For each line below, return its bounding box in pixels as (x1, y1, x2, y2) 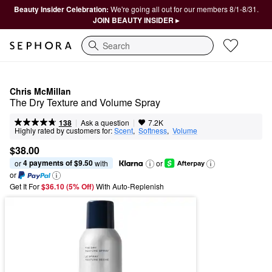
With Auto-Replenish (96, 181, 164, 192)
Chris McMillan (10, 85, 71, 97)
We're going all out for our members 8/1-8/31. (110, 4, 259, 14)
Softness (138, 125, 167, 135)
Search (81, 45, 109, 58)
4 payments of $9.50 (23, 157, 93, 169)
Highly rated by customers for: (15, 125, 112, 135)
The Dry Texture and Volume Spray (10, 95, 160, 109)
